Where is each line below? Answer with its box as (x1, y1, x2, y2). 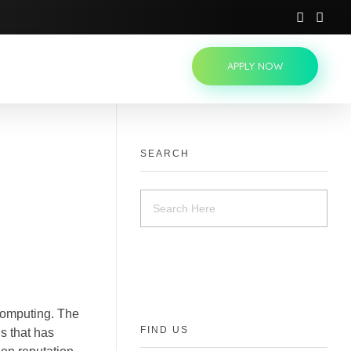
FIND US (140, 324, 189, 336)
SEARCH (140, 148, 190, 160)
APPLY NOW (227, 60, 283, 73)
